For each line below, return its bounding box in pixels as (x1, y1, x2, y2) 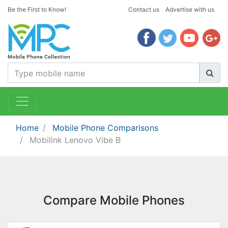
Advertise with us (165, 6, 214, 13)
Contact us (128, 6, 159, 13)
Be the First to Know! (8, 6, 66, 13)
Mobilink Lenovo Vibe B (30, 135, 121, 145)
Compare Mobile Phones (43, 193, 185, 208)
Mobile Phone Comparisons (52, 123, 158, 133)
